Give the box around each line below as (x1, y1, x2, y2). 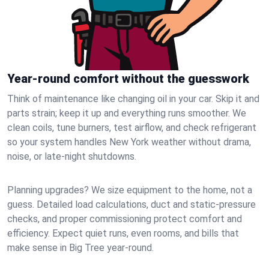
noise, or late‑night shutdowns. (7, 151, 136, 162)
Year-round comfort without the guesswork (7, 71, 249, 86)
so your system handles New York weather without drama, (7, 136, 251, 148)
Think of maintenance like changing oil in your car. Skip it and (7, 93, 259, 104)
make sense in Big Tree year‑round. (7, 242, 154, 253)
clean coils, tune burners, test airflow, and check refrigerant (7, 122, 256, 133)
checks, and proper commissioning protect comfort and (7, 213, 242, 225)
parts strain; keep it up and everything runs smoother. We (7, 107, 246, 119)
